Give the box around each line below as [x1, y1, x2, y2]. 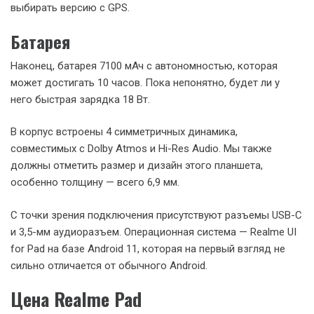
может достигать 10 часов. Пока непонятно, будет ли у [11, 76, 280, 89]
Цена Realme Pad [11, 285, 142, 313]
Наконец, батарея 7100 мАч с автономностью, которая [11, 59, 278, 72]
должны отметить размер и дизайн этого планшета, [11, 159, 263, 172]
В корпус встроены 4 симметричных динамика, [11, 125, 238, 138]
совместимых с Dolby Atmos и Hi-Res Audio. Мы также [11, 142, 272, 155]
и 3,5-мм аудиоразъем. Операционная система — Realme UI [11, 225, 296, 238]
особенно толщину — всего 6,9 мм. [11, 176, 179, 189]
